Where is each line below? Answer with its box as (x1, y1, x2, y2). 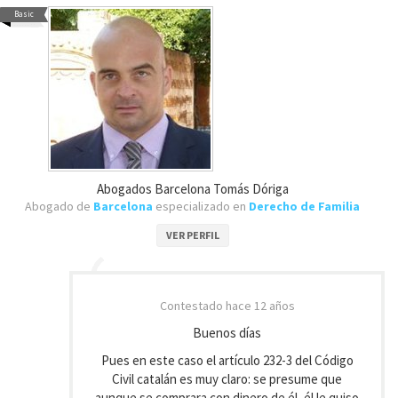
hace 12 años (225, 298, 295, 314)
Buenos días (193, 324, 261, 341)
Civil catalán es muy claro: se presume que (112, 370, 342, 387)
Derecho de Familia (249, 198, 360, 214)
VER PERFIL (165, 228, 219, 242)
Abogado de (25, 198, 93, 214)
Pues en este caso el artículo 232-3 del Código (100, 352, 354, 369)
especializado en (153, 198, 249, 214)
